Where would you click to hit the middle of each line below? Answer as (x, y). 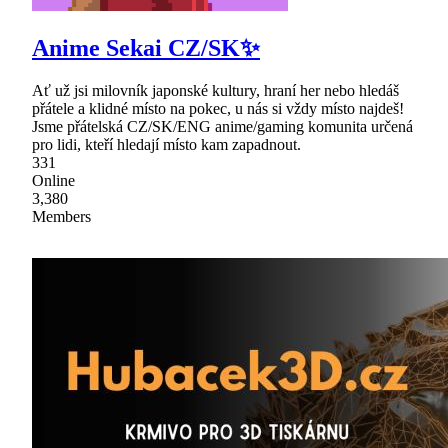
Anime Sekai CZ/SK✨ (146, 48)
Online (53, 181)
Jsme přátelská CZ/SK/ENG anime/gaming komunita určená (222, 127)
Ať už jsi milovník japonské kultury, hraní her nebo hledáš (215, 91)
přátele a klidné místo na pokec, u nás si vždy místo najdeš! (218, 109)
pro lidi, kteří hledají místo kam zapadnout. (166, 145)
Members (61, 217)
